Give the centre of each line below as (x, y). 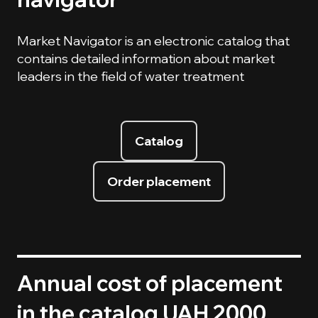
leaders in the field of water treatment (131, 77)
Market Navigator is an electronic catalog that (153, 41)
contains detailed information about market (146, 59)
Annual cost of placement (150, 284)
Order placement (159, 181)
